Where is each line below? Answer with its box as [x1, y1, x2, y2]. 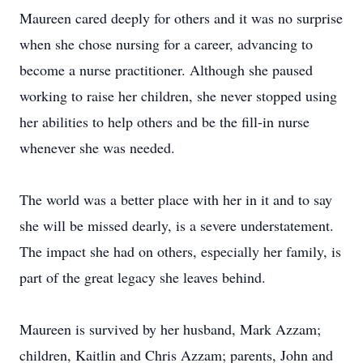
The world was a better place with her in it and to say [19, 190, 332, 209]
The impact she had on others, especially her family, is [19, 241, 341, 261]
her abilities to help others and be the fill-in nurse [19, 112, 310, 131]
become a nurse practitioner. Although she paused [19, 60, 313, 79]
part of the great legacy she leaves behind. [19, 267, 266, 287]
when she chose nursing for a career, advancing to [19, 34, 313, 53]
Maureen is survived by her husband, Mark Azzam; [19, 319, 321, 339]
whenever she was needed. [19, 138, 175, 157]
